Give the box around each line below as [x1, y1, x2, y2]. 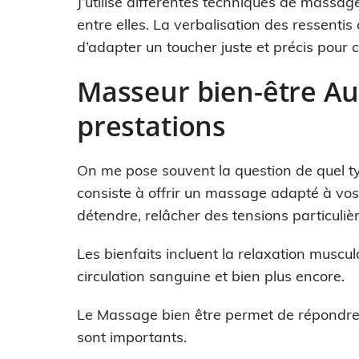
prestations [77, 107, 227, 144]
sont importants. [77, 328, 187, 346]
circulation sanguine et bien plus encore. [77, 267, 345, 285]
